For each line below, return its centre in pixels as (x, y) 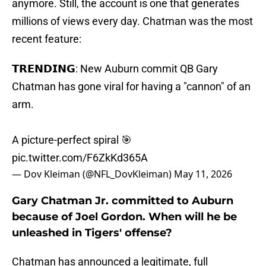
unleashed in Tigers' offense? (92, 233)
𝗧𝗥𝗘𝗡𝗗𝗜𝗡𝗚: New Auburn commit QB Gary (115, 69)
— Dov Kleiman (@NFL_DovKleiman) (93, 174)
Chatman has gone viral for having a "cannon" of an (131, 87)
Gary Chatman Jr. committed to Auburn (123, 201)
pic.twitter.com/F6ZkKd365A (80, 158)
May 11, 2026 (203, 174)
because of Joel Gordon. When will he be (124, 217)
